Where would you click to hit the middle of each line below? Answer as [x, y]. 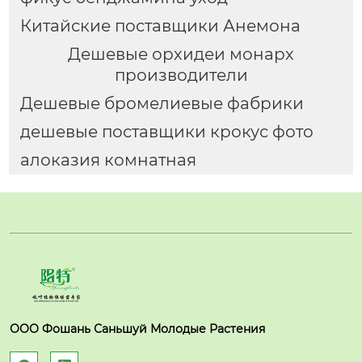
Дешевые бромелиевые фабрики [162, 104]
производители [181, 76]
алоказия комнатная [108, 160]
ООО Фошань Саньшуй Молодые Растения [137, 328]
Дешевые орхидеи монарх [181, 55]
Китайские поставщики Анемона [160, 26]
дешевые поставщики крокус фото [166, 132]
